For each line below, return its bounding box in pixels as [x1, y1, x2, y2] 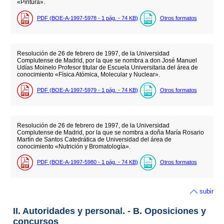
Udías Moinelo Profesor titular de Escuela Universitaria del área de [16, 63, 198, 71]
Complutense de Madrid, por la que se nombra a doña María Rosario [16, 128, 204, 136]
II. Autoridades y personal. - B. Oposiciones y [12, 205, 206, 216]
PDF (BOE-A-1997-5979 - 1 [36, 86, 106, 93]
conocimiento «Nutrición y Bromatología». [16, 142, 130, 150]
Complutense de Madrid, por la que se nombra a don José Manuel [16, 56, 197, 64]
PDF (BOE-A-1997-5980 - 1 [36, 159, 106, 165]
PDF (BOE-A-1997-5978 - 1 [36, 14, 106, 21]
